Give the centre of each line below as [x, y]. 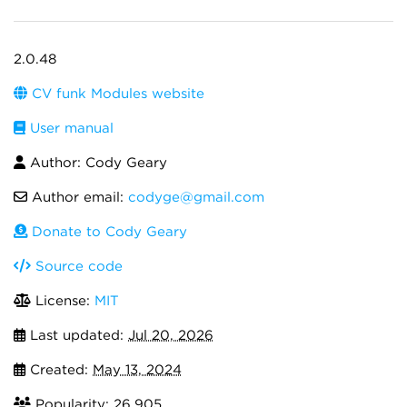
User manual [69, 128]
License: [63, 300]
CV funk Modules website [116, 93]
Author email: [78, 197]
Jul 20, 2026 [171, 335]
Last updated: [77, 335]
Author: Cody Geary [96, 162]
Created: [59, 369]
